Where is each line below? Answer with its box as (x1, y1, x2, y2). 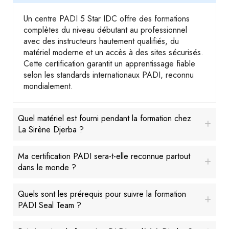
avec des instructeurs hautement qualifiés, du (24, 35, 179, 48)
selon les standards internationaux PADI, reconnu (24, 69, 194, 81)
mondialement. (24, 80, 73, 93)
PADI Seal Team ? (18, 199, 81, 212)
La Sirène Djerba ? (18, 124, 84, 136)
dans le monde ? (18, 162, 76, 174)
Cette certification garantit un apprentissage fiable (24, 58, 195, 70)
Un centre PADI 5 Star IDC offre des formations (24, 13, 190, 25)
